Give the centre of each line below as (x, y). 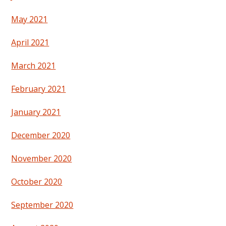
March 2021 (34, 66)
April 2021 (30, 43)
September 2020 (42, 205)
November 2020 (42, 159)
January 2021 (36, 112)
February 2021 (39, 89)
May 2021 (30, 19)
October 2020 (37, 182)
